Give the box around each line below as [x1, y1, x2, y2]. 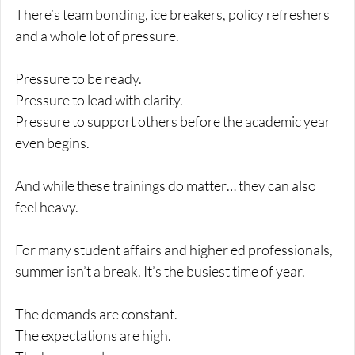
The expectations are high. [15, 326, 171, 345]
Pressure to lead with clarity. [15, 91, 183, 109]
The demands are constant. [15, 305, 177, 323]
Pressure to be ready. [15, 70, 142, 88]
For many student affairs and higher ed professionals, [15, 241, 335, 259]
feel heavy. [15, 198, 78, 216]
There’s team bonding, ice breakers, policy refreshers [15, 6, 332, 24]
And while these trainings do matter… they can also [15, 177, 319, 195]
